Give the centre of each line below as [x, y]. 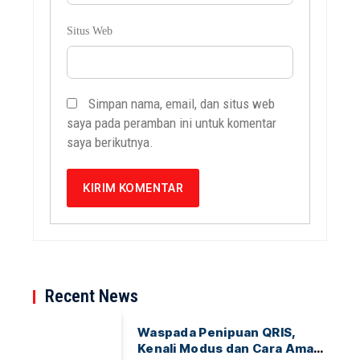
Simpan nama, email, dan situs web [182, 104]
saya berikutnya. [110, 143]
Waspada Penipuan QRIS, [217, 333]
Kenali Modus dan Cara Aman [229, 349]
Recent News [92, 297]
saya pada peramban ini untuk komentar [172, 123]
